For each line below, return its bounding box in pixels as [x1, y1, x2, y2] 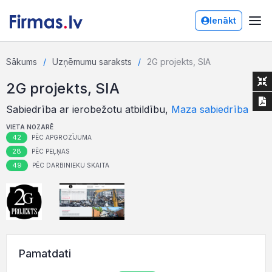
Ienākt [209, 15, 236, 25]
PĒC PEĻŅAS [30, 148, 70, 155]
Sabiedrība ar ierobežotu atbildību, [6, 103, 171, 115]
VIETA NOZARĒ [6, 123, 53, 131]
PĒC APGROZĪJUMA [30, 134, 92, 141]
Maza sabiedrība [171, 103, 248, 115]
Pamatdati [19, 247, 71, 260]
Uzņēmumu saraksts [52, 56, 132, 67]
